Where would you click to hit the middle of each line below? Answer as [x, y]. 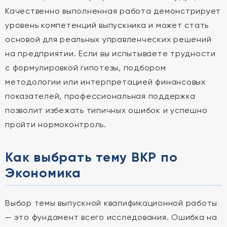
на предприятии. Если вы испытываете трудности [110, 53]
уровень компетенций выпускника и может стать [107, 25]
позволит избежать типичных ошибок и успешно [106, 110]
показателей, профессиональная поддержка [100, 96]
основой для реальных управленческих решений [108, 39]
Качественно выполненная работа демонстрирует [113, 11]
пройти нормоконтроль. [56, 124]
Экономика [43, 173]
